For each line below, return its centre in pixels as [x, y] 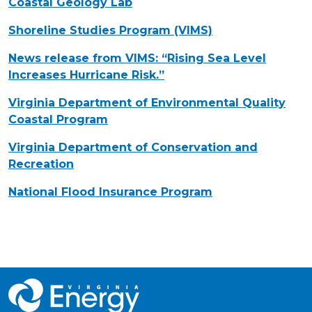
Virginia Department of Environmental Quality [147, 103]
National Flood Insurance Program [110, 192]
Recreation [41, 164]
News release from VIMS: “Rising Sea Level [137, 58]
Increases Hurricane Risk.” [86, 75]
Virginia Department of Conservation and [133, 148]
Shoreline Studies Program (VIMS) [110, 31]
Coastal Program [58, 120]
